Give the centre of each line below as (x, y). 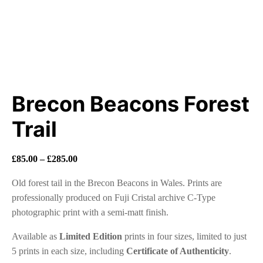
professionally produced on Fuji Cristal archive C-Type (114, 198)
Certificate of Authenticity (178, 251)
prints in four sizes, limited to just (184, 237)
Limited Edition (91, 237)
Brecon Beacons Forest (131, 104)
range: (90, 173)
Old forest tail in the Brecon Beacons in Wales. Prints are (117, 183)
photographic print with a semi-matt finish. (90, 213)
